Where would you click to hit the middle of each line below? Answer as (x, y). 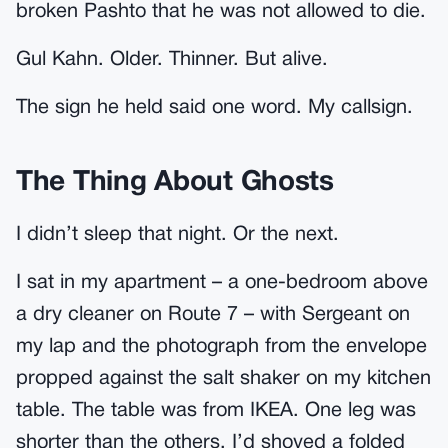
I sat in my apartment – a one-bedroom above (222, 283)
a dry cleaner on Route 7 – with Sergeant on (213, 315)
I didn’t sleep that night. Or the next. (177, 235)
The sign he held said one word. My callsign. (214, 108)
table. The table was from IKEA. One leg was (216, 411)
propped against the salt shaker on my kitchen (223, 379)
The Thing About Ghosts (175, 183)
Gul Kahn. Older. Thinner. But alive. (172, 60)
